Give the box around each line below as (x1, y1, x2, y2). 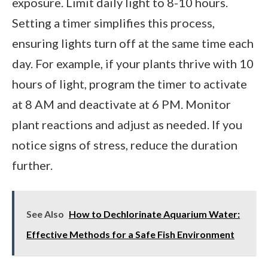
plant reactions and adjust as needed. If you (12, 117, 242, 132)
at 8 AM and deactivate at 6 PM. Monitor (12, 97, 231, 112)
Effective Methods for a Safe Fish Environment (26, 229, 234, 240)
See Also (26, 208, 64, 220)
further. (12, 158, 53, 173)
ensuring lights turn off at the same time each (12, 36, 254, 51)
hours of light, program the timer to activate (12, 77, 247, 92)
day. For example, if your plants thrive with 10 (12, 56, 254, 71)
